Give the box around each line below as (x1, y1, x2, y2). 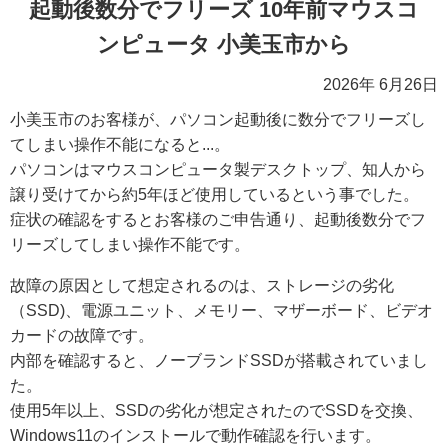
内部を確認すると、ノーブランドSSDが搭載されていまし (10, 351, 428, 369)
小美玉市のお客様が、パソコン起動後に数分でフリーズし (10, 110, 426, 128)
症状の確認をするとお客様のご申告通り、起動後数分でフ (10, 210, 426, 228)
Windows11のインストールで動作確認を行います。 (10, 426, 381, 444)
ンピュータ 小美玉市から (97, 31, 351, 57)
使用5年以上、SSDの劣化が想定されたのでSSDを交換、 (10, 401, 423, 419)
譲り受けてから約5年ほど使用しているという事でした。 (10, 185, 419, 203)
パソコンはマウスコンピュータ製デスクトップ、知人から (10, 160, 426, 178)
